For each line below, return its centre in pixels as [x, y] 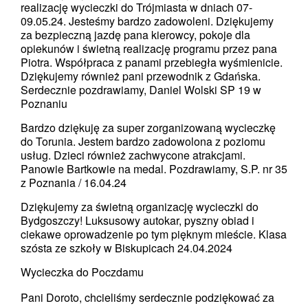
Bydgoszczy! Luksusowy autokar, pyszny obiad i [137, 220]
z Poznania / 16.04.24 [74, 183]
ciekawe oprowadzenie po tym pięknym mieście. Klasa [154, 234]
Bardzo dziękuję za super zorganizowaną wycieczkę [148, 128]
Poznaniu [44, 103]
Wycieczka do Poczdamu [82, 272]
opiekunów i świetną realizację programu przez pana [149, 48]
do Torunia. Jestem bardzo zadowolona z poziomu [143, 141]
